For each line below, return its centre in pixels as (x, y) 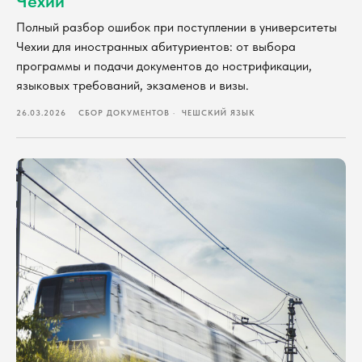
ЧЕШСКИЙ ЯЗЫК (219, 113)
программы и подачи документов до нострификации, (164, 66)
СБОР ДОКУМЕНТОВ (124, 113)
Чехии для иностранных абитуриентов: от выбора (156, 47)
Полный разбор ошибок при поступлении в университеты (177, 27)
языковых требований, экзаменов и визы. (133, 86)
